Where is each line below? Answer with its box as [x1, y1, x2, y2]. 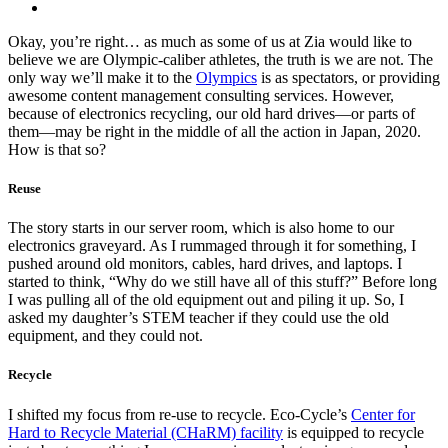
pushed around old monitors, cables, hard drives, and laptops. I [8, 255, 402, 273]
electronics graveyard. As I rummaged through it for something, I [8, 237, 416, 255]
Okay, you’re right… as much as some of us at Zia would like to [8, 32, 412, 50]
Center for [351, 405, 415, 423]
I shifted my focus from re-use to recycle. [8, 405, 270, 423]
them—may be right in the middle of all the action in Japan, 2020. [8, 122, 421, 140]
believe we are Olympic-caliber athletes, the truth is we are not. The [8, 50, 433, 68]
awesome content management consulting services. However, [8, 86, 394, 104]
